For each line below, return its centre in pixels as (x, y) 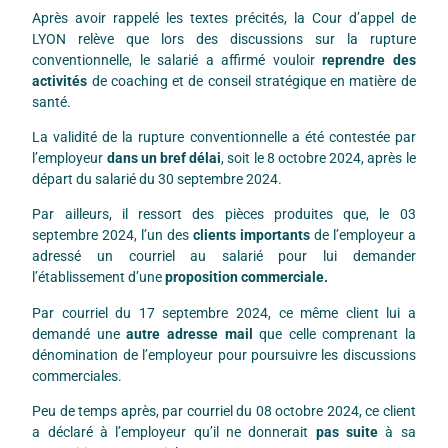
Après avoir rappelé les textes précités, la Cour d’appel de (224, 17)
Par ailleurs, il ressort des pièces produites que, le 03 (224, 214)
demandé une (79, 333)
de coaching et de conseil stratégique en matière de (251, 80)
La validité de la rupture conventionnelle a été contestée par (224, 137)
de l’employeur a (364, 235)
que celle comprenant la (334, 333)
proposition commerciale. (247, 277)
